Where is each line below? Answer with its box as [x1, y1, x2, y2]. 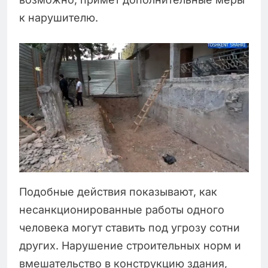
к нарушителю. [19, 11, 98, 25]
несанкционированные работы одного [19, 203, 224, 216]
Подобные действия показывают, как [19, 185, 217, 198]
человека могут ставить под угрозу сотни [19, 221, 240, 234]
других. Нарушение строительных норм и [19, 239, 241, 252]
